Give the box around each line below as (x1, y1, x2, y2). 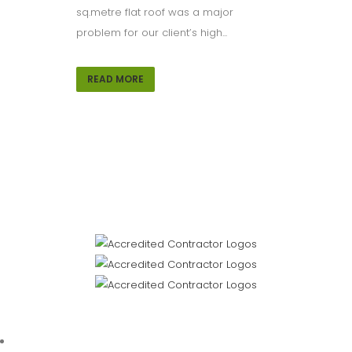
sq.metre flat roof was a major (76, 5, 233, 20)
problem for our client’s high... (76, 25, 227, 40)
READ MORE (87, 72, 144, 86)
